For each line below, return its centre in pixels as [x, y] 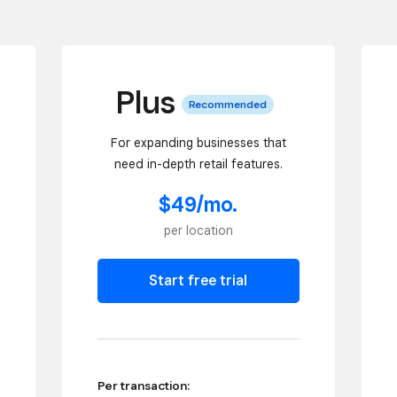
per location [198, 231]
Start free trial [198, 281]
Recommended [227, 105]
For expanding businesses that [198, 142]
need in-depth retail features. [198, 163]
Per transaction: [143, 386]
